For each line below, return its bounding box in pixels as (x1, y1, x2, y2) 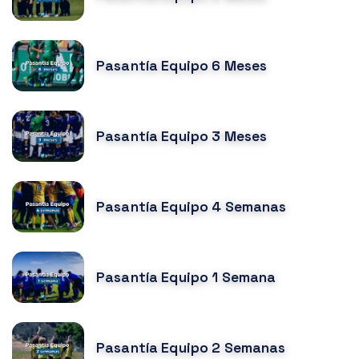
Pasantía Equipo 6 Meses (96, 57, 268, 75)
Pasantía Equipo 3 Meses (96, 127, 268, 146)
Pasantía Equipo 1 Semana (96, 268, 276, 287)
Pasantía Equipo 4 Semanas (96, 198, 287, 216)
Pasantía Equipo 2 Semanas (96, 339, 286, 357)
